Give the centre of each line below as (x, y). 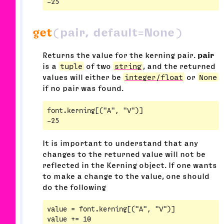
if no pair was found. (83, 88)
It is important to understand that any (120, 143)
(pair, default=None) (117, 33)
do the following (74, 187)
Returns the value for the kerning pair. (120, 55)
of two (98, 66)
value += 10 (69, 219)
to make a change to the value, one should (126, 176)
